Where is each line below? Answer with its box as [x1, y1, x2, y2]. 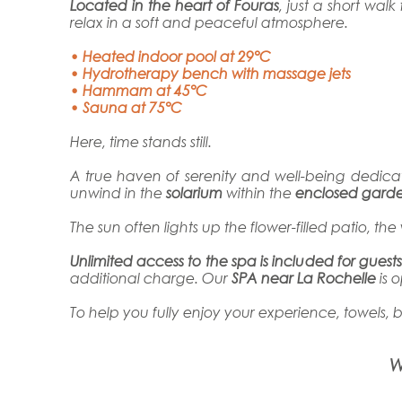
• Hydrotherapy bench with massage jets [69, 64, 351, 82]
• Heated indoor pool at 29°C [69, 47, 271, 65]
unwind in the [69, 183, 166, 201]
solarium [165, 183, 223, 201]
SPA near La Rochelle [231, 268, 376, 286]
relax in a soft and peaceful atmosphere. [69, 13, 348, 31]
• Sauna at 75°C [69, 98, 182, 116]
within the [222, 183, 295, 201]
